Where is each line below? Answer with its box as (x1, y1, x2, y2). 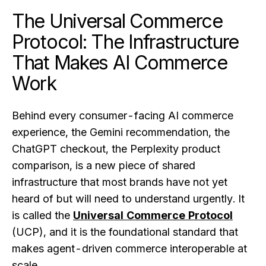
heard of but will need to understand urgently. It (12, 192, 245, 205)
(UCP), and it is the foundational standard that (12, 225, 238, 238)
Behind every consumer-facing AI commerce (12, 109, 233, 122)
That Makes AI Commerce (12, 50, 227, 74)
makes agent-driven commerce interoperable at (12, 242, 247, 255)
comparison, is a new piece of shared (12, 159, 195, 172)
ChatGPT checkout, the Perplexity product (12, 142, 220, 155)
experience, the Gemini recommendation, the (12, 125, 230, 138)
